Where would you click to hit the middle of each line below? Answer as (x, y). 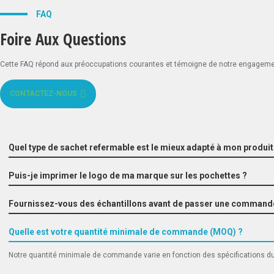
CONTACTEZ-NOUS (43, 94)
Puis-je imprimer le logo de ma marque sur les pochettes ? (128, 176)
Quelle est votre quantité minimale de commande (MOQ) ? (126, 232)
